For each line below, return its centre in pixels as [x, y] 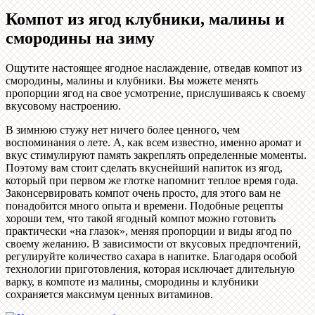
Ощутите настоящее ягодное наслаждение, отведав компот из [154, 67]
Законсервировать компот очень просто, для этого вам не [143, 193]
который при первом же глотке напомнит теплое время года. [152, 180]
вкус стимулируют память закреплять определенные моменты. [156, 155]
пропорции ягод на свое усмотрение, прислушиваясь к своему [156, 93]
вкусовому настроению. [63, 105]
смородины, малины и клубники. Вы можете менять [132, 80]
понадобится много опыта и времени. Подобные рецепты [144, 205]
